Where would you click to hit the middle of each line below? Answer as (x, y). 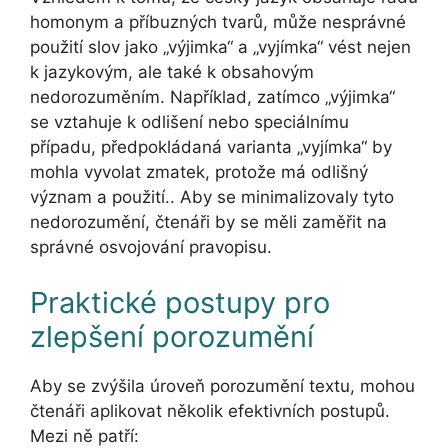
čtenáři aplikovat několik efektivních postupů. (210, 410)
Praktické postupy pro (180, 302)
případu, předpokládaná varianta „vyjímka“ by (211, 147)
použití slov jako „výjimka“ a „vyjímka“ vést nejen (220, 47)
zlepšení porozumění (172, 336)
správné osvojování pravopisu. (151, 247)
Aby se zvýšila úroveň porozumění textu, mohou (222, 385)
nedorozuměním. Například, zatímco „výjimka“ (212, 97)
